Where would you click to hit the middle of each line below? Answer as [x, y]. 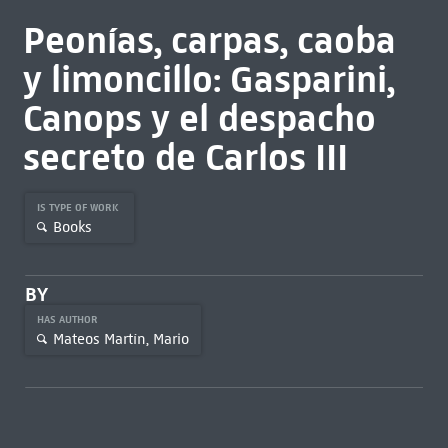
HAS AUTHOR [68, 319]
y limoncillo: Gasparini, [208, 79]
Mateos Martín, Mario [120, 338]
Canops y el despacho [199, 118]
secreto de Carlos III [185, 157]
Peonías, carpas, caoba [209, 40]
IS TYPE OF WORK [79, 207]
